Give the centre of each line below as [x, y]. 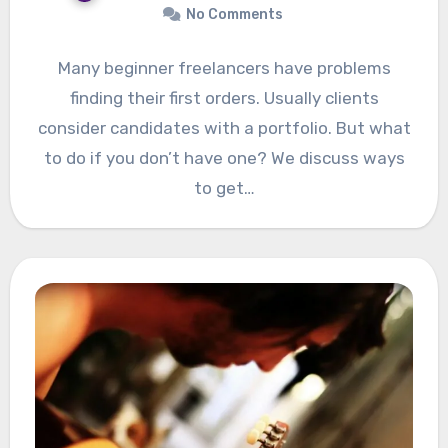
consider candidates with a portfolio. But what [224, 127]
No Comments [234, 14]
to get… [224, 187]
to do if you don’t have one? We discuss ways [224, 157]
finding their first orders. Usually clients [224, 97]
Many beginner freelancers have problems [224, 67]
